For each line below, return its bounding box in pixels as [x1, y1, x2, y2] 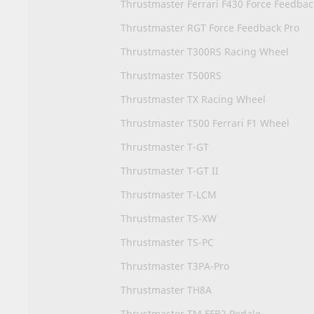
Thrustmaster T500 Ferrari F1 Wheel [121, 116, 289, 130]
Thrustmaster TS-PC [121, 235, 214, 249]
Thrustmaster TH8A [121, 282, 212, 296]
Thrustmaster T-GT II [121, 163, 219, 177]
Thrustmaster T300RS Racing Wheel [121, 44, 289, 58]
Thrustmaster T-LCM [121, 187, 217, 201]
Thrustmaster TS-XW [121, 211, 217, 225]
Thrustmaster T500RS [121, 68, 221, 82]
